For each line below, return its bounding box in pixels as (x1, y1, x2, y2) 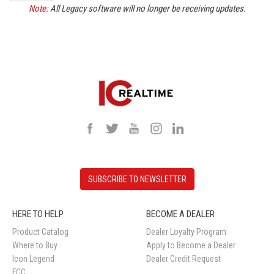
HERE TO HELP (12, 209, 64, 220)
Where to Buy (12, 240, 57, 250)
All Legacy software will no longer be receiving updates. (48, 3, 246, 14)
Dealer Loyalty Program (146, 227, 226, 237)
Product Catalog (12, 227, 68, 237)
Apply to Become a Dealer (146, 240, 235, 250)
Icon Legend (12, 254, 54, 264)
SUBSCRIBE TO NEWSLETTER (87, 174, 187, 184)
